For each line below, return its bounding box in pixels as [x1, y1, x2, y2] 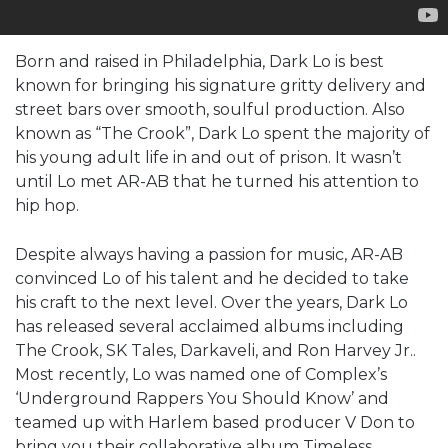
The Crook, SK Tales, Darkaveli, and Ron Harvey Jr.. [15, 340, 416, 360]
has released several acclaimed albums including [15, 316, 404, 336]
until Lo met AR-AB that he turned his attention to [15, 171, 419, 191]
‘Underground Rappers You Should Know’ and [15, 388, 389, 408]
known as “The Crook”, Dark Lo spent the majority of [15, 123, 430, 143]
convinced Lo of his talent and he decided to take [15, 268, 409, 288]
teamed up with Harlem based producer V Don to [15, 412, 415, 432]
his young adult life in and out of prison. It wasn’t [15, 147, 402, 167]
